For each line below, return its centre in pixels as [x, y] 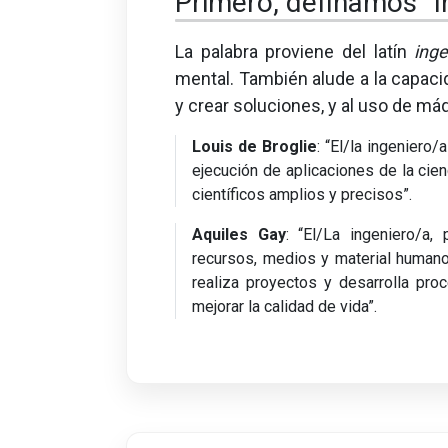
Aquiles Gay [239, 234]
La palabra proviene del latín [295, 51]
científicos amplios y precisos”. [302, 194]
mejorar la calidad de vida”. [284, 306]
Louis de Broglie [255, 146]
